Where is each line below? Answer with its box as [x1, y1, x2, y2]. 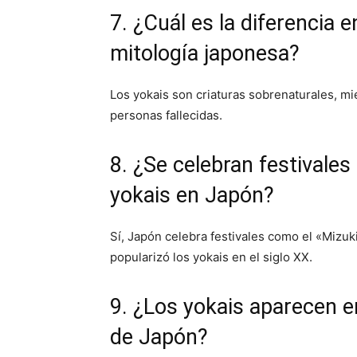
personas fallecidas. [110, 108, 222, 123]
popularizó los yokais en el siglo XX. [110, 249, 312, 265]
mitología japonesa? [110, 41, 300, 66]
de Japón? [110, 324, 208, 350]
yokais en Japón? [110, 182, 274, 208]
